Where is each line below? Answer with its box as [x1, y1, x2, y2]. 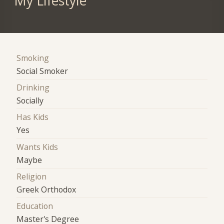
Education [16, 200, 53, 212]
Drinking [16, 81, 50, 93]
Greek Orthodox [16, 183, 76, 195]
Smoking [16, 52, 49, 63]
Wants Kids [16, 141, 58, 152]
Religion [16, 170, 47, 182]
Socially [16, 94, 44, 106]
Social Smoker [16, 65, 68, 76]
